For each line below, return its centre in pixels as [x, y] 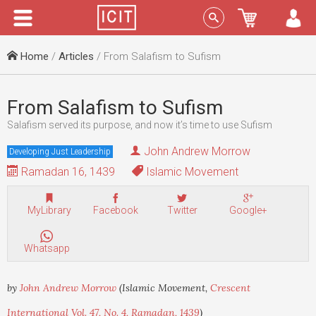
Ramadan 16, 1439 [67, 172]
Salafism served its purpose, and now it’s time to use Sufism [140, 125]
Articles [76, 56]
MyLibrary [49, 210]
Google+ [248, 210]
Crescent [230, 288]
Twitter [182, 210]
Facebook [116, 210]
